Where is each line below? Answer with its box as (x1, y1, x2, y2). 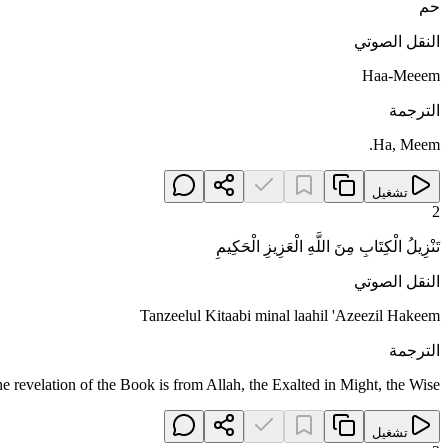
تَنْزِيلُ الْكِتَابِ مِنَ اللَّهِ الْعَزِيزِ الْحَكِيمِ (216, 238, 440, 256)
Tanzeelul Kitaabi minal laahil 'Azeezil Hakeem (140, 307, 440, 325)
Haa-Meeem (362, 67, 440, 85)
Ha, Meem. (373, 136, 440, 154)
